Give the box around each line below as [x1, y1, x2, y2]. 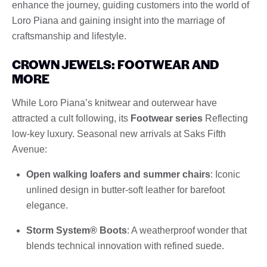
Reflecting [203, 113, 248, 123]
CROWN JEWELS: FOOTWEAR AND [12, 55, 219, 73]
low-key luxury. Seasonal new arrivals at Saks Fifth [12, 128, 226, 139]
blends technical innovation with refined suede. [26, 240, 224, 251]
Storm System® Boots [26, 225, 127, 235]
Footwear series [131, 113, 203, 123]
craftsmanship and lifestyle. [12, 30, 126, 41]
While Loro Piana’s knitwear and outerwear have [12, 97, 217, 108]
